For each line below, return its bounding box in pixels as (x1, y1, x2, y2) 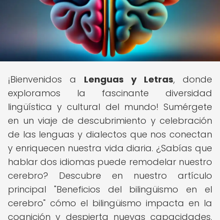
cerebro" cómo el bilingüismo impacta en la (8, 197, 212, 209)
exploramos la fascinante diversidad (8, 87, 212, 99)
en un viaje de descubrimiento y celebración (8, 114, 212, 127)
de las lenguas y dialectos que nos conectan (8, 128, 212, 140)
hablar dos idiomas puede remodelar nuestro (8, 156, 212, 168)
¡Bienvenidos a (8, 73, 84, 85)
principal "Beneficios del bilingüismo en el (8, 183, 212, 195)
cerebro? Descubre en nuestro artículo (8, 169, 212, 182)
